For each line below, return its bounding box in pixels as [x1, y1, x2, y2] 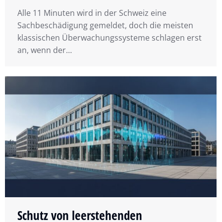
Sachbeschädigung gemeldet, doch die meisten [17, 20, 193, 31]
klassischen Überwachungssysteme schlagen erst [17, 32, 202, 44]
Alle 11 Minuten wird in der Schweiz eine [17, 7, 166, 19]
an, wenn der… [17, 45, 72, 56]
